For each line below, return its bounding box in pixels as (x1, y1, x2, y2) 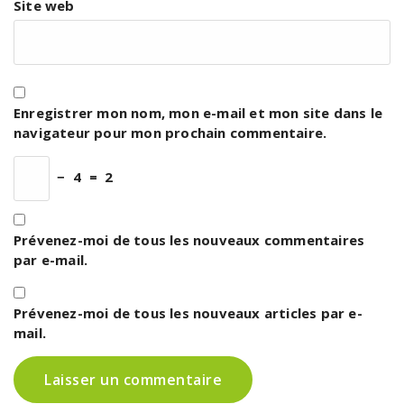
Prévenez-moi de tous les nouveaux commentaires (14, 231, 365, 250)
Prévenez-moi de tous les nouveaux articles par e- (14, 304, 363, 323)
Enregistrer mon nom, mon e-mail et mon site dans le (14, 104, 383, 123)
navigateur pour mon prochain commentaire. (14, 124, 327, 142)
